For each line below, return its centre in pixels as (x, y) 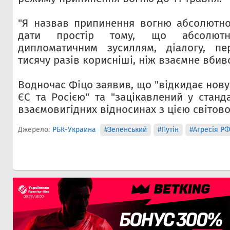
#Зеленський (125, 130)
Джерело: (34, 130)
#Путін (168, 130)
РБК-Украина (74, 130)
